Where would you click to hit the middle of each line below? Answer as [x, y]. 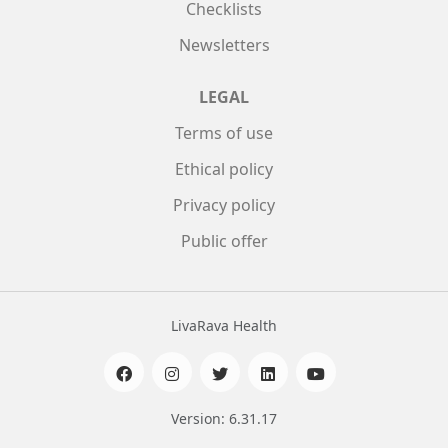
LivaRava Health [224, 325]
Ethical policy [224, 168]
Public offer [224, 240]
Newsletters [224, 44]
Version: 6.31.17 [224, 418]
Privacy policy [224, 204]
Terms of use [224, 132]
